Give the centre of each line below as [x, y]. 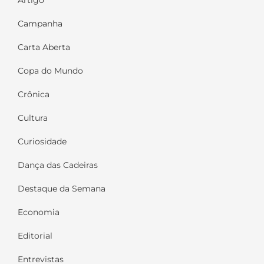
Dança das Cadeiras [58, 165]
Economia [39, 212]
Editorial [35, 236]
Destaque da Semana [62, 189]
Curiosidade [42, 142]
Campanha [40, 24]
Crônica [34, 95]
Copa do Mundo [50, 71]
